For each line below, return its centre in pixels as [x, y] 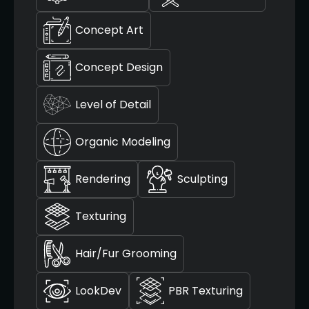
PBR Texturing [206, 291]
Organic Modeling [123, 142]
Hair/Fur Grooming [126, 254]
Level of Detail [113, 105]
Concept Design [119, 68]
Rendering [103, 179]
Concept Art [109, 30]
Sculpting [202, 179]
